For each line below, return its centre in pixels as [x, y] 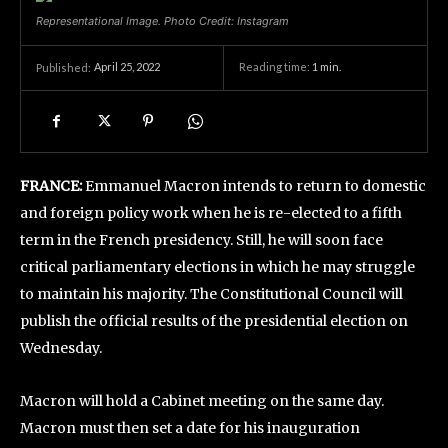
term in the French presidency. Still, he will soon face [201, 240]
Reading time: [275, 67]
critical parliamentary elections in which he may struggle [217, 267]
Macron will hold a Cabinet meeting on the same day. [202, 401]
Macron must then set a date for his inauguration [190, 428]
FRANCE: [51, 186]
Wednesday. [61, 348]
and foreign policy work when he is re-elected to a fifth [211, 213]
